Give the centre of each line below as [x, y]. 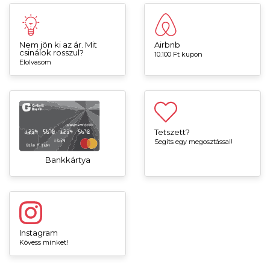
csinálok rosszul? [52, 53]
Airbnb [167, 45]
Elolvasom [35, 62]
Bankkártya [67, 159]
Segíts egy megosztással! [193, 141]
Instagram [39, 232]
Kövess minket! [44, 242]
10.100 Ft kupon [178, 54]
